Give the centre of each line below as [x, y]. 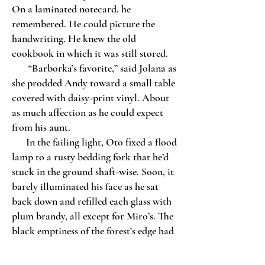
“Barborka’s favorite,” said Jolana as [94, 68]
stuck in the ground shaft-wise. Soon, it [93, 172]
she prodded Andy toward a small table [93, 83]
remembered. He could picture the [83, 24]
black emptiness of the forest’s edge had [93, 231]
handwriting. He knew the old [74, 38]
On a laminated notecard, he [71, 9]
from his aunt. [41, 127]
